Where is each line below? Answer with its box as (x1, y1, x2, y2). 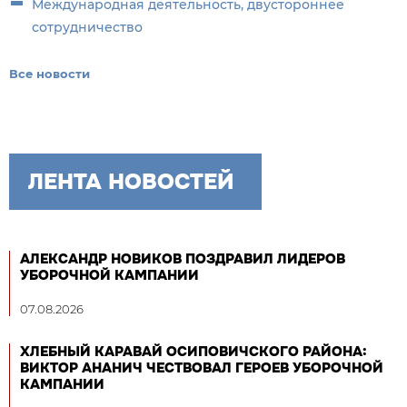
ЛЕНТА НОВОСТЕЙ (28, 168, 233, 196)
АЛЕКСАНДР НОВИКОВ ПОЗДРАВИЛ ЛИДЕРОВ (20, 250, 345, 269)
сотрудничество (32, 19, 143, 36)
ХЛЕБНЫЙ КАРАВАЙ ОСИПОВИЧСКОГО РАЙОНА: (20, 342, 367, 362)
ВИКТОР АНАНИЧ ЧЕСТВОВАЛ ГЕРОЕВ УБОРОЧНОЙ (20, 359, 383, 378)
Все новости (9, 66, 90, 82)
